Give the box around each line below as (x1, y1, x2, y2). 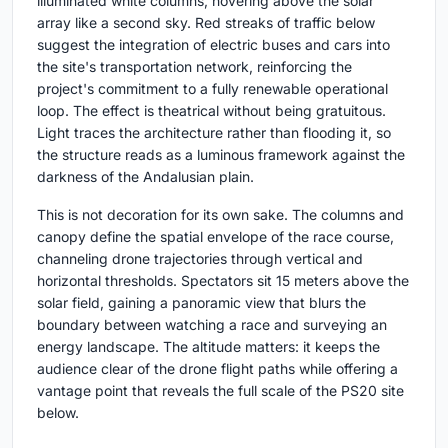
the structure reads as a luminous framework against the (37, 145, 405, 163)
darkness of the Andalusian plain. (37, 167, 254, 185)
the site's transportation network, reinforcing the (37, 57, 352, 75)
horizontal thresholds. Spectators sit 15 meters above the (37, 271, 409, 289)
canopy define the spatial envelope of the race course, (37, 227, 394, 245)
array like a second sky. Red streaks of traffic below (37, 13, 375, 31)
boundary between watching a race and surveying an (37, 315, 387, 333)
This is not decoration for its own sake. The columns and (37, 205, 404, 223)
